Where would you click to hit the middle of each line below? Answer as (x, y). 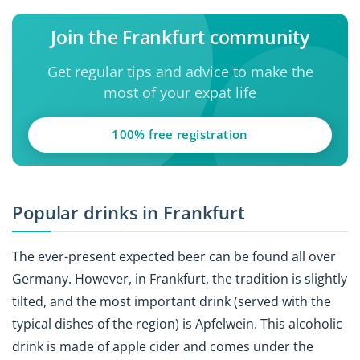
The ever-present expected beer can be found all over (174, 257)
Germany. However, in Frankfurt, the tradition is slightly (180, 279)
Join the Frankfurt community (180, 37)
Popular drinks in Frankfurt (129, 212)
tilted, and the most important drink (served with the (172, 302)
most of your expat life (180, 93)
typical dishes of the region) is (104, 324)
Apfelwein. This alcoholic (269, 324)
